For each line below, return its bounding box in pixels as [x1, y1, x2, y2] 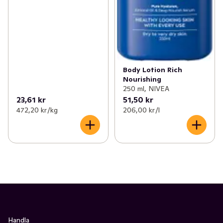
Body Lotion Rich [122, 65, 182, 75]
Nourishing [122, 75, 161, 84]
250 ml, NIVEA [122, 84, 169, 94]
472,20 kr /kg [16, 106, 58, 115]
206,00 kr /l [122, 106, 160, 115]
